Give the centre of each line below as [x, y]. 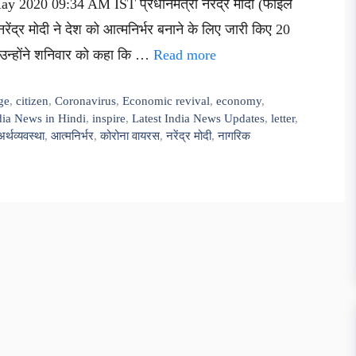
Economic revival [166, 100]
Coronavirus [86, 100]
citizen [33, 100]
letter [283, 118]
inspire [109, 118]
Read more [185, 54]
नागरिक [234, 135]
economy [239, 100]
